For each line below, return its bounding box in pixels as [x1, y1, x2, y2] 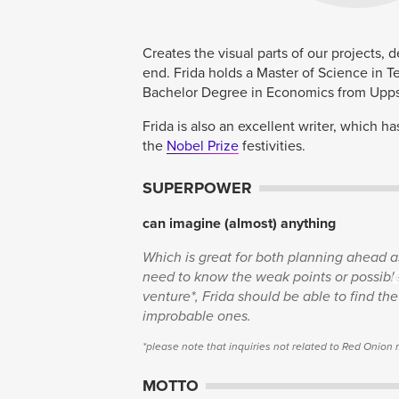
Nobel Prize [167, 136, 239, 155]
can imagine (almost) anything [142, 214, 336, 232]
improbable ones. [142, 306, 251, 325]
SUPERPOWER [142, 177, 252, 198]
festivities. [239, 136, 305, 155]
